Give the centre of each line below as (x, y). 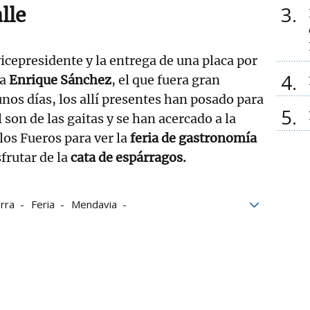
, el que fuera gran (166, 80)
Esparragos (47, 243)
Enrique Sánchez (60, 80)
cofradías (113, 243)
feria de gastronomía (193, 138)
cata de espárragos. (128, 157)
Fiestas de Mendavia (71, 223)
